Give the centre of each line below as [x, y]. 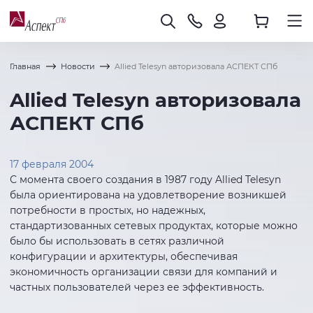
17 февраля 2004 [52, 164]
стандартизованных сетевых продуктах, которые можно [154, 225]
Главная [25, 67]
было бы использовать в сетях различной [117, 241]
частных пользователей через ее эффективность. [137, 287]
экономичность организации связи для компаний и [144, 271]
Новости [78, 67]
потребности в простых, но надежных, [108, 210]
